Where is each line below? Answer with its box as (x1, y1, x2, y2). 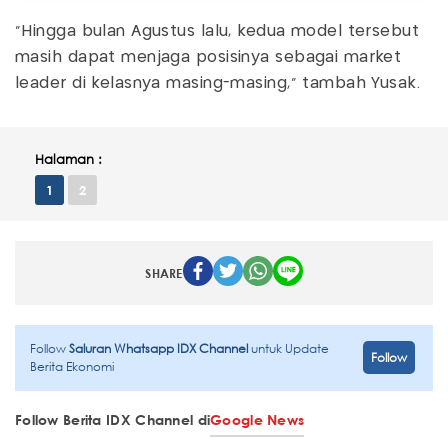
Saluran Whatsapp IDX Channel (69, 339, 251, 357)
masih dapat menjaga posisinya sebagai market (15, 49, 402, 65)
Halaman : (35, 150, 102, 168)
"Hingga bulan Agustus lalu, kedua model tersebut (15, 23, 420, 39)
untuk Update (251, 339, 329, 357)
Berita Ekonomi (30, 357, 114, 375)
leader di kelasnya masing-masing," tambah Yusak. (15, 75, 426, 91)
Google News (210, 410, 305, 428)
